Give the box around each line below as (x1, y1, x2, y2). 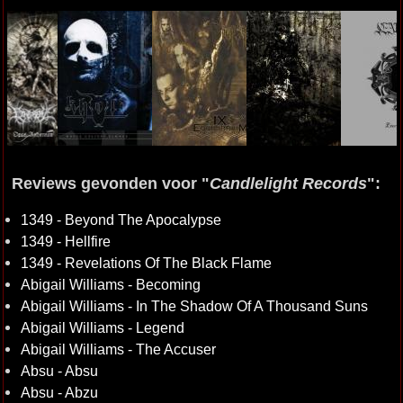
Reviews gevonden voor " (11, 175, 210, 193)
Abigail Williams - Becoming (20, 276, 201, 292)
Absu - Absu (20, 363, 98, 379)
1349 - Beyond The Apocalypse (20, 211, 221, 228)
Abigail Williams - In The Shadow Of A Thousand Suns (20, 298, 368, 314)
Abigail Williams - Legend (20, 319, 184, 336)
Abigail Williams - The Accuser (20, 341, 216, 357)
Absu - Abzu (20, 384, 98, 400)
